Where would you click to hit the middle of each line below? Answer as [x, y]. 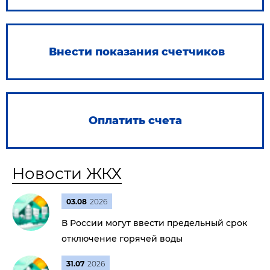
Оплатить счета [135, 121]
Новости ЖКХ [67, 174]
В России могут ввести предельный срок [154, 223]
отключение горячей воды [122, 239]
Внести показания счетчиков [137, 52]
